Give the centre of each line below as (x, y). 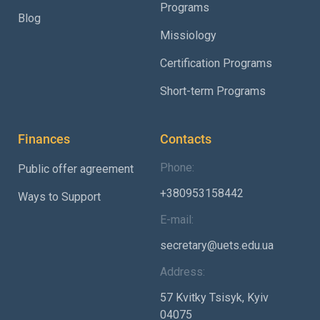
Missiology (188, 35)
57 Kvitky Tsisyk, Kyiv (214, 297)
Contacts (185, 139)
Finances (44, 139)
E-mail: (176, 219)
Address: (182, 271)
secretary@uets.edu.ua (216, 245)
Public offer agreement (76, 169)
